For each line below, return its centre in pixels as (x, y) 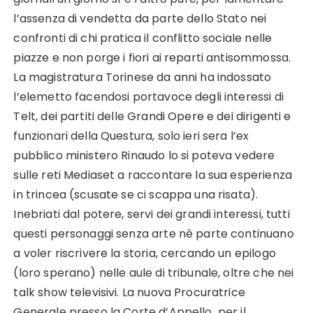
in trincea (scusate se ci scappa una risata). (136, 195)
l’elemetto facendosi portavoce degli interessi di (148, 97)
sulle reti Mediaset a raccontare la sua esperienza (153, 175)
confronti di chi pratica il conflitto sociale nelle (143, 38)
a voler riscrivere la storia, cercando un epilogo (145, 254)
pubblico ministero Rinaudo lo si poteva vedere (144, 156)
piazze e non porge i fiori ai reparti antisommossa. (152, 58)
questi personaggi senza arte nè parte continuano (154, 234)
